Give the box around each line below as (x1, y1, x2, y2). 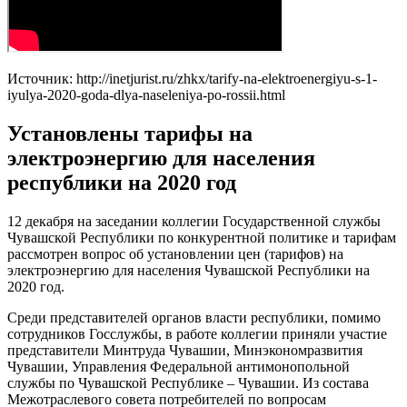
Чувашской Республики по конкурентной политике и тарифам (7, 229, 396, 245)
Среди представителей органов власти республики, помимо (7, 309, 381, 325)
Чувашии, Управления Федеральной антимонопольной (7, 358, 350, 374)
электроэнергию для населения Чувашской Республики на (7, 262, 370, 278)
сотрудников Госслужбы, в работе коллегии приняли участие (7, 325, 387, 342)
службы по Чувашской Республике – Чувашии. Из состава (7, 374, 369, 391)
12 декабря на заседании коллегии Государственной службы (7, 213, 381, 229)
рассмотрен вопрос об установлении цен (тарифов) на (7, 245, 343, 262)
